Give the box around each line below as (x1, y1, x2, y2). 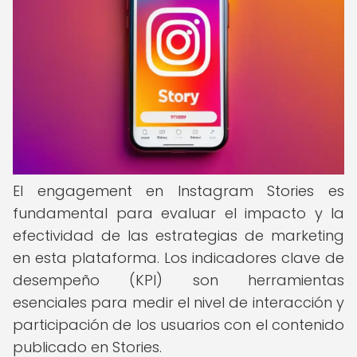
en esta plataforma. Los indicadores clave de (13, 248, 344, 268)
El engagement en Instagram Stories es (13, 181, 344, 201)
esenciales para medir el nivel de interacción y (13, 292, 344, 312)
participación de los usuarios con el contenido (13, 315, 344, 335)
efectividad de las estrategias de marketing (13, 226, 344, 245)
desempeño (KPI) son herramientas (13, 270, 344, 290)
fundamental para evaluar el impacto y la (13, 203, 344, 223)
